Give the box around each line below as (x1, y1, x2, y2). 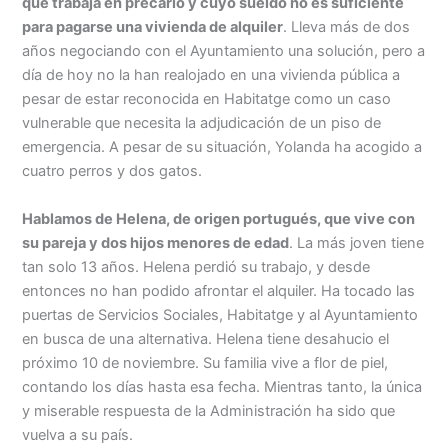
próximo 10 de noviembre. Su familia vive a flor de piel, (22, 353, 389, 372)
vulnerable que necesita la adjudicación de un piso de (22, 114, 382, 133)
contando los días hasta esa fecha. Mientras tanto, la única (22, 377, 423, 396)
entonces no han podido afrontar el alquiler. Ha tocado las (22, 281, 416, 300)
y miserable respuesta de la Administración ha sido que (22, 401, 396, 420)
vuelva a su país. (22, 425, 134, 444)
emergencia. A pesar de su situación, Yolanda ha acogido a (22, 138, 423, 157)
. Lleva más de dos (283, 18, 411, 37)
